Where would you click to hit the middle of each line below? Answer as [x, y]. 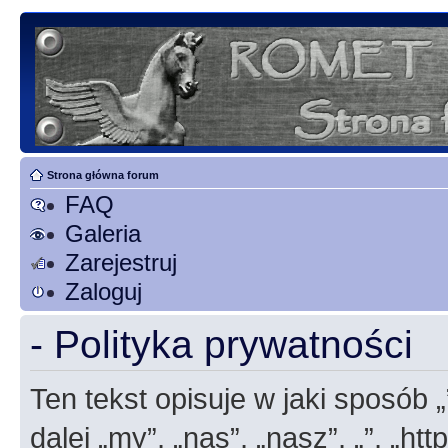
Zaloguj [103, 291]
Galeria [103, 233]
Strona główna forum [103, 175]
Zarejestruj [121, 262]
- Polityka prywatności [221, 344]
